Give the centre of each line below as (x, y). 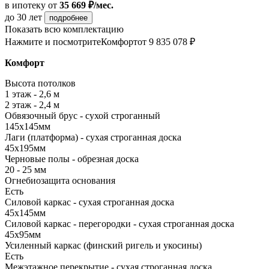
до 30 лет (25, 17)
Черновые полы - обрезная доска (72, 159)
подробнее (68, 17)
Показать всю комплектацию (64, 29)
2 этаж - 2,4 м (32, 104)
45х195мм (25, 148)
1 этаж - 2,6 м (32, 94)
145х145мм (28, 126)
